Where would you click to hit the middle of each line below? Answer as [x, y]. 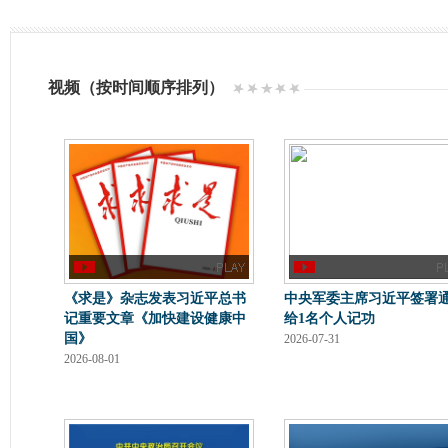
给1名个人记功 [329, 318]
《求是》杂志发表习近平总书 [155, 298]
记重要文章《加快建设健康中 [155, 318]
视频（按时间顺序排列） [136, 87]
